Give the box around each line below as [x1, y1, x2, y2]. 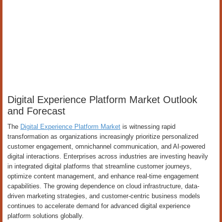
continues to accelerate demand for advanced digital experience [7, 202, 190, 210]
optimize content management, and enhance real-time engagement [7, 172, 199, 180]
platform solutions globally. [7, 212, 84, 220]
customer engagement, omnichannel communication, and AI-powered [7, 143, 205, 150]
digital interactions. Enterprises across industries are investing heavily [7, 153, 208, 160]
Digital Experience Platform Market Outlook [7, 94, 197, 105]
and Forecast [7, 106, 65, 116]
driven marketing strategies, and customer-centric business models [7, 192, 200, 200]
